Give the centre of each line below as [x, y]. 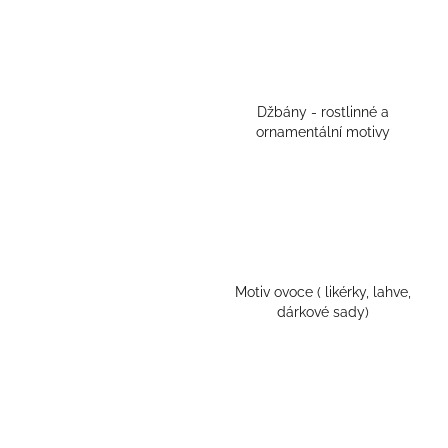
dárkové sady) [322, 312]
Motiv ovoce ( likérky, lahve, [322, 292]
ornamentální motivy [322, 132]
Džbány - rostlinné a [322, 112]
